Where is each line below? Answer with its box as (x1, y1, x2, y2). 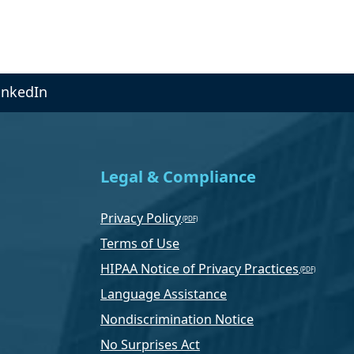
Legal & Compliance (100, 164, 256, 187)
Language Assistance (100, 284, 227, 303)
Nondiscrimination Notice (100, 310, 254, 328)
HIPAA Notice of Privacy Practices (100, 259, 299, 277)
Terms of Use (100, 234, 179, 252)
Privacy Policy (100, 209, 181, 227)
